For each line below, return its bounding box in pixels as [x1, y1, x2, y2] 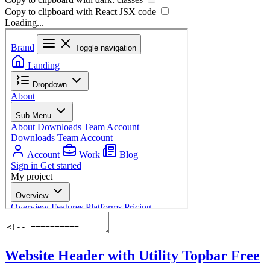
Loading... [5, 17, 44, 28]
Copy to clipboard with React [5, 6, 119, 17]
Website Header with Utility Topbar [5, 247, 231, 263]
